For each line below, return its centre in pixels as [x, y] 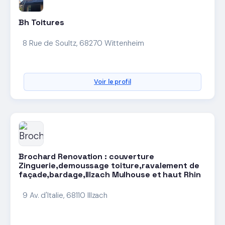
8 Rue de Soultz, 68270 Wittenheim [83, 43]
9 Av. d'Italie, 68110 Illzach [65, 196]
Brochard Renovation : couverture [86, 157]
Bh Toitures [41, 23]
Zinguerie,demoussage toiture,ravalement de [109, 166]
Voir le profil [113, 82]
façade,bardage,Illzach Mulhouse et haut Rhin [110, 175]
